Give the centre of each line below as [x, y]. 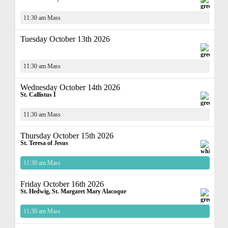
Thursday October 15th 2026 [67, 136]
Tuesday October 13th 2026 [65, 39]
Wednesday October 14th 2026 [70, 87]
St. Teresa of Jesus [44, 143]
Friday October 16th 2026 [62, 184]
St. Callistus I [38, 95]
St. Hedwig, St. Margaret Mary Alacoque [73, 191]
